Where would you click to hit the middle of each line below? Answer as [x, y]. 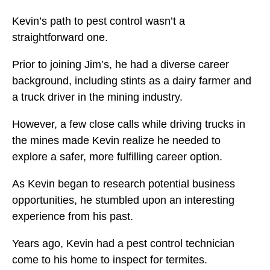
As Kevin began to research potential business [124, 184]
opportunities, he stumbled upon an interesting [123, 200]
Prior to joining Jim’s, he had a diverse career [121, 65]
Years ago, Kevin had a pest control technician [123, 244]
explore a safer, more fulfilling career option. [117, 157]
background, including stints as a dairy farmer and [132, 81]
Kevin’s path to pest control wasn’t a [99, 21]
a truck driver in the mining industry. [99, 97]
